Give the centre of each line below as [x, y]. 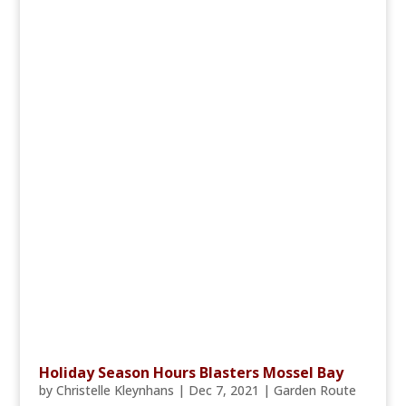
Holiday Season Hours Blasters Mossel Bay [191, 372]
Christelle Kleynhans [115, 390]
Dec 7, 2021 [223, 390]
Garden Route [314, 390]
